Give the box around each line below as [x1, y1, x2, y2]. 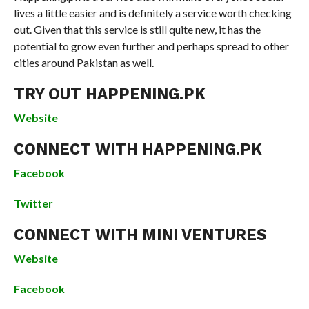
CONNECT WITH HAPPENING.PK [13, 140, 262, 159]
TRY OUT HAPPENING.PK [13, 85, 206, 103]
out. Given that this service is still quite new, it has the [13, 23, 261, 37]
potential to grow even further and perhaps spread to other [13, 39, 289, 53]
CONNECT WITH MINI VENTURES [13, 226, 267, 244]
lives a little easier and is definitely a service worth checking [13, 6, 292, 20]
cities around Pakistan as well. [13, 56, 154, 70]
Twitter [13, 197, 53, 210]
